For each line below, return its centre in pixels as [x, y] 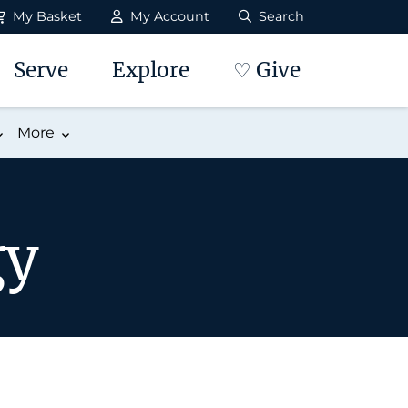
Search [280, 16]
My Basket [46, 16]
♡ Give [267, 71]
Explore [151, 71]
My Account [168, 16]
